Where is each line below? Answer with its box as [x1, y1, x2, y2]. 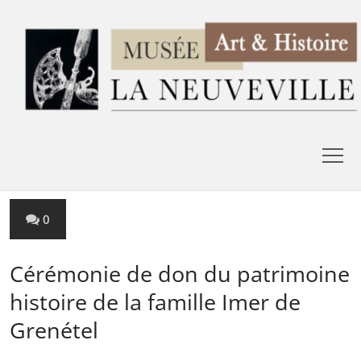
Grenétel [10, 315, 98, 345]
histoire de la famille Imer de [10, 287, 301, 317]
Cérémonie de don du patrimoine [10, 259, 350, 288]
